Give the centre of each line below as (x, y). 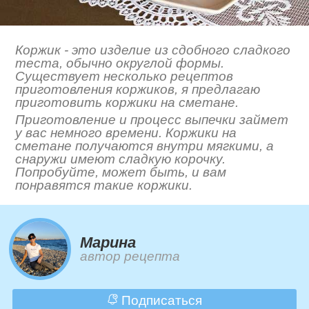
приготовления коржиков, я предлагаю (138, 89)
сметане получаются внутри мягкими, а (145, 146)
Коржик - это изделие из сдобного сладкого (153, 50)
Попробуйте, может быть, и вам (121, 172)
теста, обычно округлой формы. (120, 63)
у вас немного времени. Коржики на (126, 132)
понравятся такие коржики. (104, 185)
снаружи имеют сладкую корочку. (121, 159)
